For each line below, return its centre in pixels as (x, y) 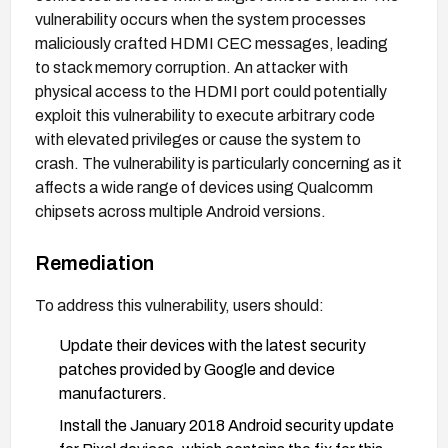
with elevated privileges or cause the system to (198, 139)
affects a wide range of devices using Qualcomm (204, 187)
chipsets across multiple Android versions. (180, 211)
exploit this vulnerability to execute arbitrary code (205, 115)
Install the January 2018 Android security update (226, 425)
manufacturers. (113, 393)
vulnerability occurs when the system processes (200, 19)
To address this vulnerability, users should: (179, 305)
